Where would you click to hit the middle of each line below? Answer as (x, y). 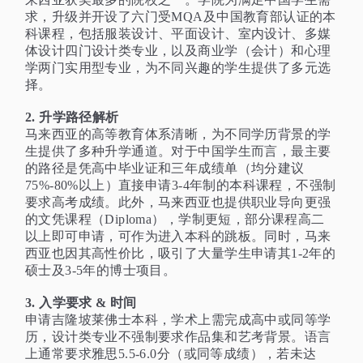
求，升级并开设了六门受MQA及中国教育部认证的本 (181, 17)
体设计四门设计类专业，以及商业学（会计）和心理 (178, 51)
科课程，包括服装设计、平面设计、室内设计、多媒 (178, 34)
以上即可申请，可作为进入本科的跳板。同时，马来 (178, 237)
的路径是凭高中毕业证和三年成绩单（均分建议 (165, 169)
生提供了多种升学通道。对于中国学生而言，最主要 (178, 152)
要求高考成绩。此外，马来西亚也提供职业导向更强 (178, 203)
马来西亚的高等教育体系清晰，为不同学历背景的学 (178, 135)
